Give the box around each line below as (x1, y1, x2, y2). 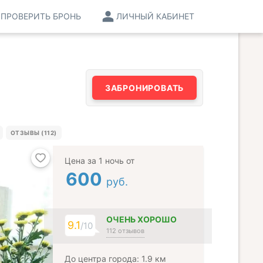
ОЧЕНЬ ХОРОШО (106, 214, 177, 224)
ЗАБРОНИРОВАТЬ (104, 83, 184, 93)
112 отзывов (106, 227, 145, 235)
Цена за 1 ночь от (65, 156, 134, 166)
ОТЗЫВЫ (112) (10, 129, 57, 136)
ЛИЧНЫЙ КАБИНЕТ (116, 11, 194, 21)
